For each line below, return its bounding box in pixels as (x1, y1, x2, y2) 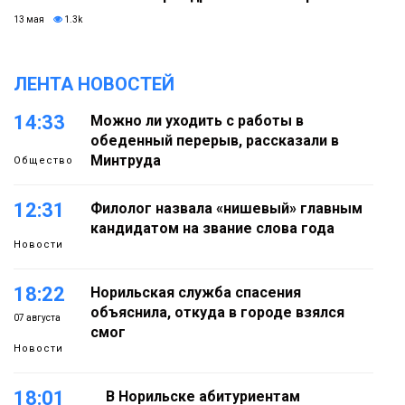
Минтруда (90, 152, 161, 170)
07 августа (14, 313, 61, 324)
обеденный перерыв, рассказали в (90, 132, 339, 150)
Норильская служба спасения (90, 284, 301, 302)
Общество (14, 155, 73, 167)
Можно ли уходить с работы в (90, 112, 304, 130)
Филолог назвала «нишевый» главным (90, 200, 363, 218)
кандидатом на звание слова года (90, 220, 334, 238)
